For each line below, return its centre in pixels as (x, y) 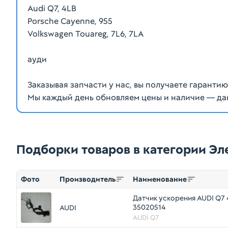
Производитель (88, 179)
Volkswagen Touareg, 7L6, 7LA (85, 34)
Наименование (160, 179)
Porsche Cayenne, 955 (70, 21)
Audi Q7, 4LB (52, 8)
